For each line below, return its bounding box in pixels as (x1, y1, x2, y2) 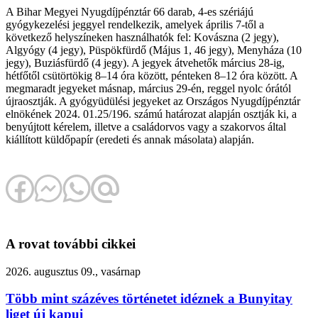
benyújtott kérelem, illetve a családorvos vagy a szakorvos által (6, 121, 286, 133)
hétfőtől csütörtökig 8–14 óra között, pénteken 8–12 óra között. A (6, 70, 297, 82)
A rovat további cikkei (6, 236, 136, 251)
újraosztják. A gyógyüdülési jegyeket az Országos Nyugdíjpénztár (6, 95, 300, 108)
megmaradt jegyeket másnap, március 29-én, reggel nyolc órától (6, 82, 291, 95)
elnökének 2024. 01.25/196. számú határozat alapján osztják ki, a (6, 108, 297, 121)
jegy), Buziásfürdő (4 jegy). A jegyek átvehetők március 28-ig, (6, 57, 285, 70)
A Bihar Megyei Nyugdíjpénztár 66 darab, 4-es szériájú (6, 6, 253, 18)
